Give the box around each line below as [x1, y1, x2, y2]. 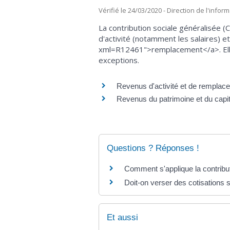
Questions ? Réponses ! [107, 143, 199, 153]
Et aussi [107, 213, 138, 222]
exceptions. [99, 55, 139, 66]
